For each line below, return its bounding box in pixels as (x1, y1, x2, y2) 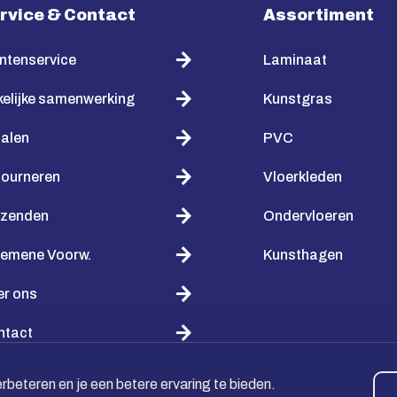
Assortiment (263, 6, 374, 24)
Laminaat (263, 52, 327, 67)
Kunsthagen (263, 247, 343, 262)
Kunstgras (263, 91, 332, 106)
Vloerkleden (263, 169, 342, 184)
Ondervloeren (263, 208, 354, 223)
